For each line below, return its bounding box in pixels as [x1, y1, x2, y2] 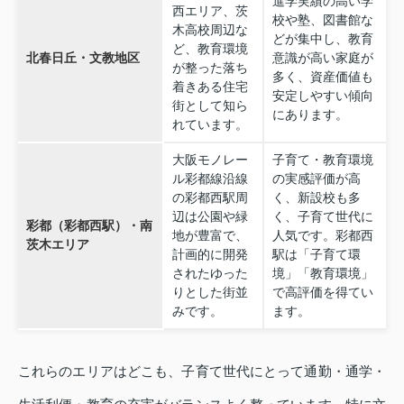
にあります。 [271, 107, 348, 123]
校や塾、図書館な [271, 13, 373, 28]
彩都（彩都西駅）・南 [25, 218, 152, 234]
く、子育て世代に [271, 209, 373, 225]
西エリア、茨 [171, 4, 248, 19]
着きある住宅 [171, 79, 248, 95]
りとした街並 [171, 285, 248, 300]
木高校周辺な [171, 23, 248, 38]
